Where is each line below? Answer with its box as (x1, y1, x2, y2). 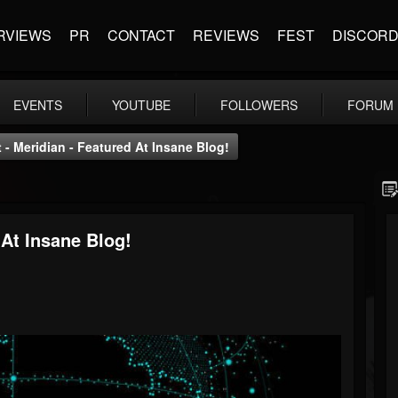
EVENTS (13, 96, 62, 114)
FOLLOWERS (220, 96, 298, 114)
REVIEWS (193, 25, 259, 45)
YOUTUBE (112, 96, 171, 114)
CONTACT (107, 25, 175, 45)
